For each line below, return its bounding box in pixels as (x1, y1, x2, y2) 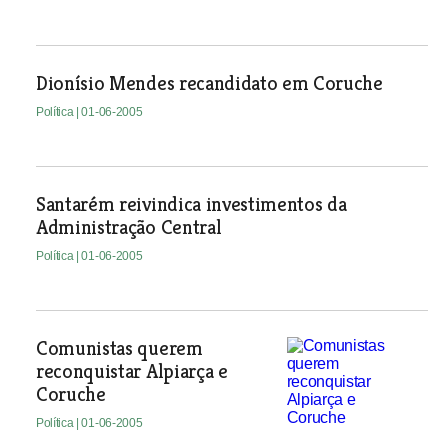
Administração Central (35, 215, 222, 240)
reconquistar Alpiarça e (35, 359, 228, 384)
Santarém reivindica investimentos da (35, 192, 347, 217)
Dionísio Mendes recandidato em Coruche (35, 71, 383, 96)
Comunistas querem (35, 336, 203, 361)
